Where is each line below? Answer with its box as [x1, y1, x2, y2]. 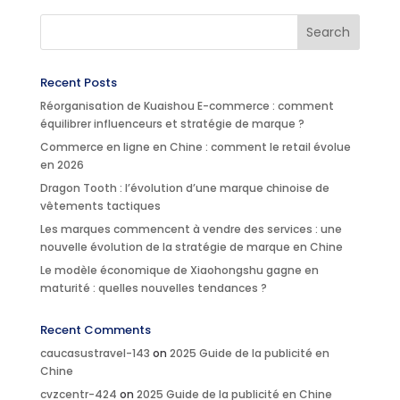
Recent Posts [39, 73, 117, 91]
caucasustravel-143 [39, 345, 150, 361]
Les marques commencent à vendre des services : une [39, 221, 342, 237]
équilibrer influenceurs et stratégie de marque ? [39, 115, 304, 131]
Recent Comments [39, 321, 151, 338]
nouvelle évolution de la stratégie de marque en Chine [39, 238, 343, 254]
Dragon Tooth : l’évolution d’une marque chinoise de [39, 179, 329, 196]
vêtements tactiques [39, 197, 161, 213]
